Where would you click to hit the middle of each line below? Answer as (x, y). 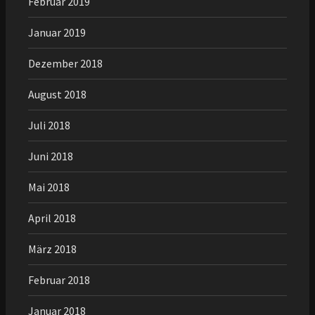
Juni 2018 (51, 156)
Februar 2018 (59, 279)
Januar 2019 (57, 32)
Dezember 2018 (65, 63)
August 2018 (57, 94)
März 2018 (52, 249)
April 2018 (52, 218)
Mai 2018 (49, 187)
